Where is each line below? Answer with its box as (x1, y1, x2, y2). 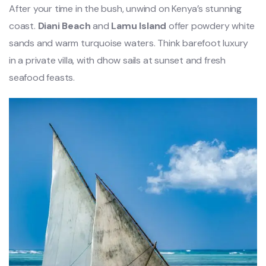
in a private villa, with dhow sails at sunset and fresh (9, 53, 226, 66)
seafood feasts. (9, 71, 75, 84)
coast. (9, 19, 38, 32)
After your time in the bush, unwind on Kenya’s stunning (9, 2, 242, 15)
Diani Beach (37, 19, 91, 32)
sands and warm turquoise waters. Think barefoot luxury (9, 36, 249, 49)
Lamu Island (111, 19, 167, 32)
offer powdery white (166, 19, 255, 32)
